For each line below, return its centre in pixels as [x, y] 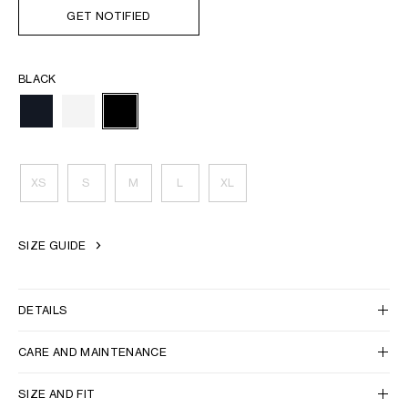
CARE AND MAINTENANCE [93, 352]
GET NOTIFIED [109, 15]
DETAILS [43, 310]
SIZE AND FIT [57, 393]
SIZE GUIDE [52, 245]
